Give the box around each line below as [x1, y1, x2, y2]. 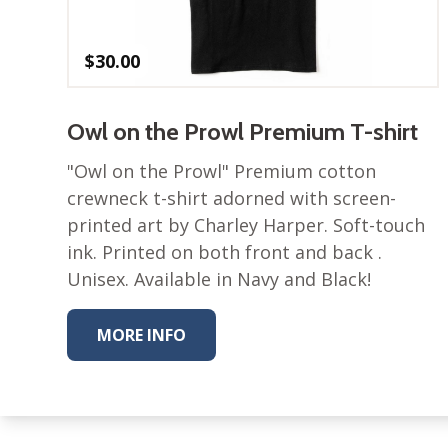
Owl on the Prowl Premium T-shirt [67, 117, 419, 147]
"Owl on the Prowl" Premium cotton [67, 159, 377, 184]
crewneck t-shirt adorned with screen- [67, 186, 397, 211]
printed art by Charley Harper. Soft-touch [67, 213, 426, 238]
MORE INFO [97, 324, 187, 347]
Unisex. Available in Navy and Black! [67, 267, 372, 292]
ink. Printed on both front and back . [67, 240, 383, 265]
